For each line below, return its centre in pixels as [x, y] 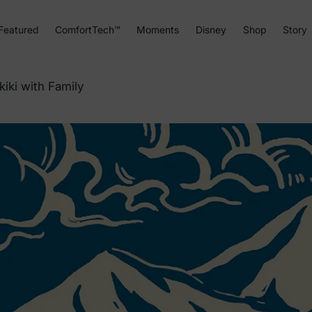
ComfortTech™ [87, 29]
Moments [157, 29]
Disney [211, 29]
